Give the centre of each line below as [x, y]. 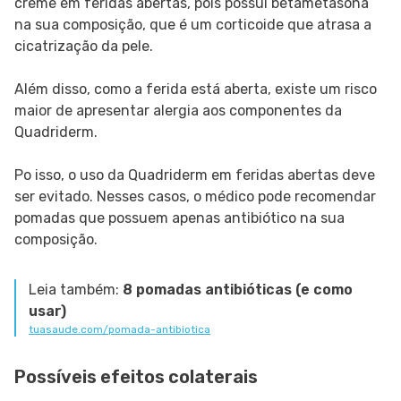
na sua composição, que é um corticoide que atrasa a [193, 25]
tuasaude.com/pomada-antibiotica [119, 330]
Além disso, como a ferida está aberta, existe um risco [196, 90]
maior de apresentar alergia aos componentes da [178, 111]
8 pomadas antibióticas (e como [238, 290]
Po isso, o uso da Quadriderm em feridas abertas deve [195, 175]
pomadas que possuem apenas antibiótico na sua [179, 218]
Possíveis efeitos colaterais [136, 377]
